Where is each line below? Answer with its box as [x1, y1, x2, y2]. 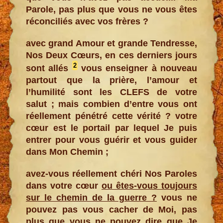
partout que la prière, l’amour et [26, 75, 197, 85]
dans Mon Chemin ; [26, 146, 109, 157]
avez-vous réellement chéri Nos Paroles [26, 168, 197, 179]
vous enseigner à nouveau [77, 63, 197, 73]
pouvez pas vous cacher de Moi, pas [26, 204, 197, 215]
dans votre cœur [26, 180, 102, 191]
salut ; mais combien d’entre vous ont [26, 99, 197, 109]
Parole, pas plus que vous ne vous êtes [26, 4, 197, 14]
